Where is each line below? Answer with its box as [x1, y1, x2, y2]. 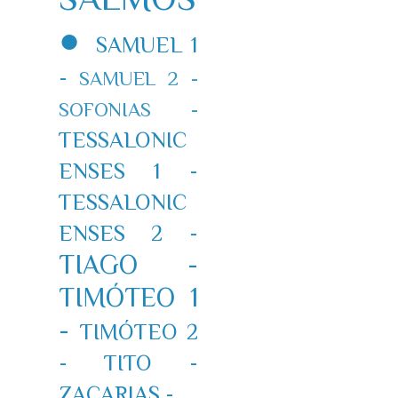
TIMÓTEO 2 [79, 318, 198, 345]
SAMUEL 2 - [79, 67, 198, 90]
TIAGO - [58, 249, 198, 280]
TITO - [104, 349, 198, 376]
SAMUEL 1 [95, 31, 198, 58]
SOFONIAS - [58, 98, 198, 121]
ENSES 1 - [58, 157, 198, 184]
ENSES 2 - [58, 219, 198, 246]
